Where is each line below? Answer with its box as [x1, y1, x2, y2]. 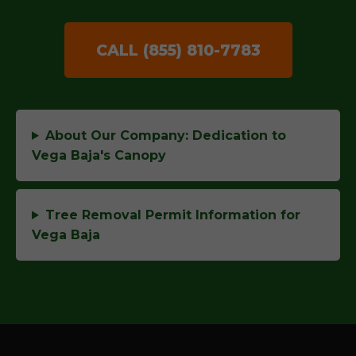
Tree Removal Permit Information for [44, 207, 300, 222]
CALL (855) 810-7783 [95, 41, 261, 60]
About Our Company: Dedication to [44, 128, 286, 143]
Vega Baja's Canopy [32, 148, 166, 163]
